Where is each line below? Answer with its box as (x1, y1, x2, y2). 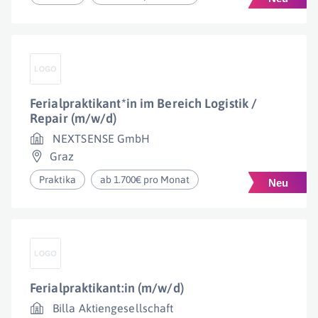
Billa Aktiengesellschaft (53, 302, 174, 314)
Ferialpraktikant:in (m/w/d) (30, 280, 184, 295)
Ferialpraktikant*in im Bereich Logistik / (30, 96, 258, 111)
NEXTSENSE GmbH (53, 132, 150, 145)
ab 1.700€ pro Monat (100, 174, 190, 185)
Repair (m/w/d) (30, 111, 117, 126)
